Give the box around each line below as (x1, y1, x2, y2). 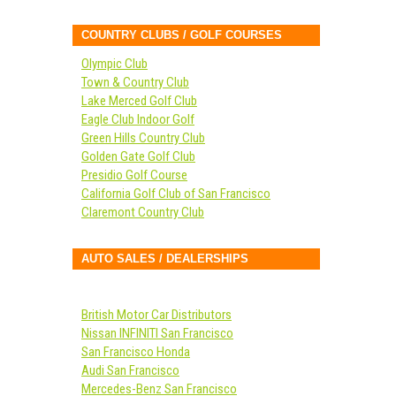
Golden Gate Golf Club (81, 148, 195, 164)
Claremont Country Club (81, 204, 204, 220)
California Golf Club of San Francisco (81, 186, 270, 202)
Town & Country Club (81, 74, 189, 90)
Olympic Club (81, 56, 148, 72)
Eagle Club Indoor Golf (81, 111, 194, 127)
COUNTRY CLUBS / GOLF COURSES (81, 28, 282, 42)
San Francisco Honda (81, 344, 190, 360)
